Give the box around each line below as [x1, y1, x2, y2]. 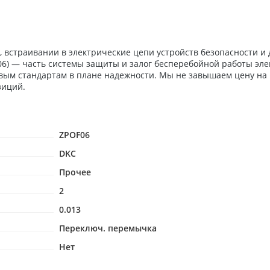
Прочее [59, 166, 91, 178]
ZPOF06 [59, 129, 90, 140]
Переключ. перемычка [59, 222, 157, 234]
